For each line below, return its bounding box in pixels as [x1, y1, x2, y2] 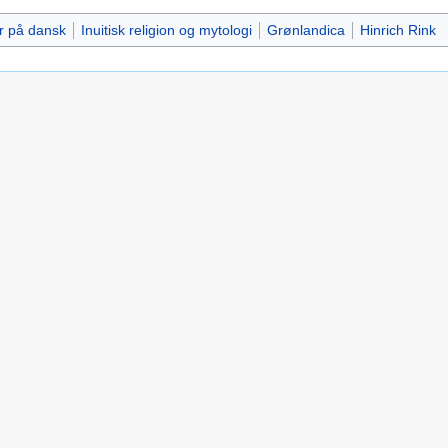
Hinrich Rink [359, 22, 436, 39]
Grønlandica [266, 22, 345, 39]
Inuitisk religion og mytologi [80, 22, 252, 39]
